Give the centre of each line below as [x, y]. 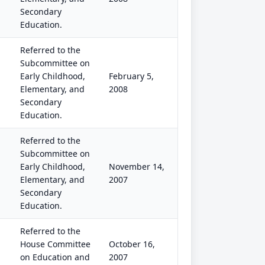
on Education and [55, 257]
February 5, [131, 76]
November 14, [137, 167]
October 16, [132, 244]
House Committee [55, 244]
